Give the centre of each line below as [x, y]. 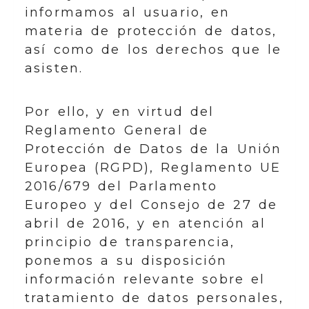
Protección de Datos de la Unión [153, 149]
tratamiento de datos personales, [154, 298]
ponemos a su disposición [126, 261]
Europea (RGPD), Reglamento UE [153, 168]
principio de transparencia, [130, 242]
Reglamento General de [117, 130]
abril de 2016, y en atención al [146, 223]
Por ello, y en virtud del [120, 112]
